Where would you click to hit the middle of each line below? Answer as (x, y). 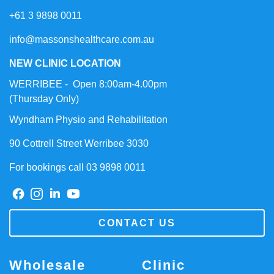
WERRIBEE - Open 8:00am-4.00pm (88, 84)
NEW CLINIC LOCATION (65, 63)
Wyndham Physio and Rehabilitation (88, 119)
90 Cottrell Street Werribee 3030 (79, 143)
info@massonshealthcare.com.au (82, 39)
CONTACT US (137, 223)
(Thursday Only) (44, 98)
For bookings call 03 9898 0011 (77, 167)
